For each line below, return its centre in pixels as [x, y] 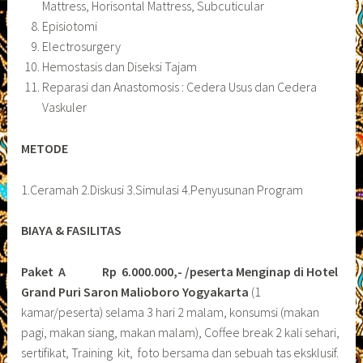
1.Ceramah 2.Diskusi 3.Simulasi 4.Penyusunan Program [162, 189]
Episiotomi [69, 26]
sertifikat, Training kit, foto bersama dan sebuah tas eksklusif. [180, 352]
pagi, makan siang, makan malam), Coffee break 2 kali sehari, [181, 332]
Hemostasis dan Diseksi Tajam [119, 67]
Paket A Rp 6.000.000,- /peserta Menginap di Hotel [180, 271]
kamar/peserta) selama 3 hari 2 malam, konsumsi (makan [171, 312]
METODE [45, 148]
